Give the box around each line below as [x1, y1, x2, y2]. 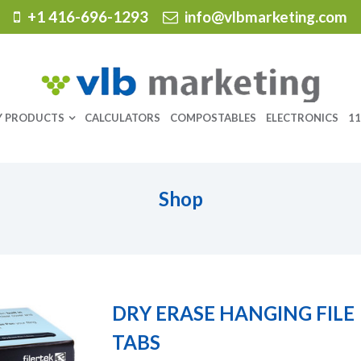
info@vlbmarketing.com [185, 7, 347, 26]
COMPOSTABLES [169, 111, 256, 125]
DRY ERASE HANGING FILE [112, 301, 355, 326]
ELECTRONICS [265, 111, 338, 125]
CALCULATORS [84, 111, 160, 125]
